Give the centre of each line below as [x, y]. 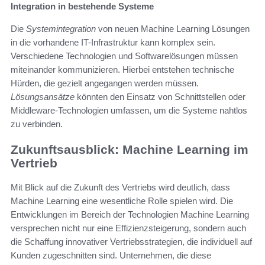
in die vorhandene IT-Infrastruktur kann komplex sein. [113, 43]
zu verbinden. [37, 124]
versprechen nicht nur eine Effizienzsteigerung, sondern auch [128, 228]
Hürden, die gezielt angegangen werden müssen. [105, 83]
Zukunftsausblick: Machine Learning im [130, 150]
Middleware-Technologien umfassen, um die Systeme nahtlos [129, 111]
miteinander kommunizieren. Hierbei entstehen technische [122, 70]
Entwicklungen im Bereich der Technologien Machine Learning [130, 214]
